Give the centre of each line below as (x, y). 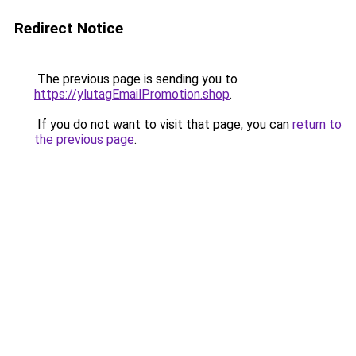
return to (317, 124)
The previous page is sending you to (136, 79)
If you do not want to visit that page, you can (163, 124)
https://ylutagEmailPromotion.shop (132, 94)
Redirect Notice (69, 28)
